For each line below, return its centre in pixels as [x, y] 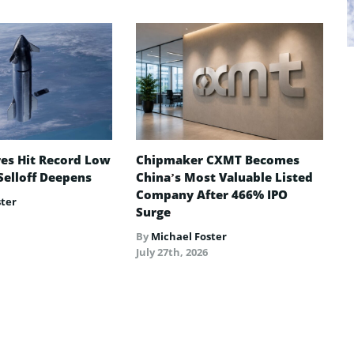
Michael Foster [189, 236]
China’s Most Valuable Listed [225, 177]
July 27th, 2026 [172, 252]
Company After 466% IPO [212, 194]
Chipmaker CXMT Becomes [218, 159]
